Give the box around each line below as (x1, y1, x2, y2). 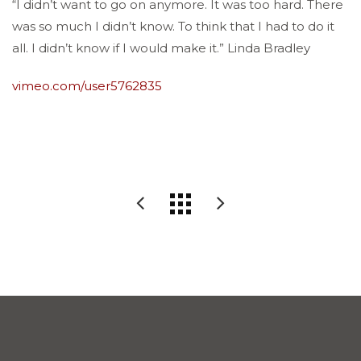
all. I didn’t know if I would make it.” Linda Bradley (12, 40, 310, 56)
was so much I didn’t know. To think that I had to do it (12, 19, 334, 34)
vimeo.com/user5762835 (12, 78, 162, 93)
